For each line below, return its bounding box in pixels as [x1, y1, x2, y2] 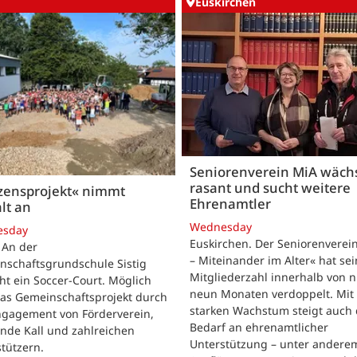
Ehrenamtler [190, 194, 271, 213]
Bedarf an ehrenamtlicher [190, 320, 328, 335]
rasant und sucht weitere [190, 178, 351, 197]
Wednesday [190, 219, 252, 235]
